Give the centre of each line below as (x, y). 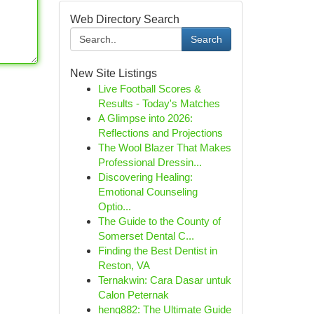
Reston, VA (124, 265)
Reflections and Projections (160, 133)
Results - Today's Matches (159, 103)
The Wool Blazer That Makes (164, 148)
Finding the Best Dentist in (157, 251)
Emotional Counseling (148, 192)
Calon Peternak (133, 295)
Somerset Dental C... (146, 236)
